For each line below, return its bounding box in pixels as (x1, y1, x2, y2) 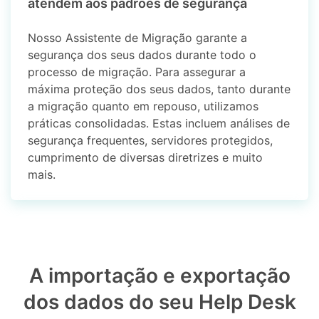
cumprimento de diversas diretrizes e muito (28, 150, 263, 165)
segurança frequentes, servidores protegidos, (28, 133, 273, 148)
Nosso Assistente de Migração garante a (28, 31, 248, 46)
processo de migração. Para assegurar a (28, 65, 246, 80)
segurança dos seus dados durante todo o (28, 48, 257, 63)
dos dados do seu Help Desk (23, 290, 296, 315)
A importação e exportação (28, 263, 291, 288)
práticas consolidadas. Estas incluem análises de (28, 116, 291, 131)
